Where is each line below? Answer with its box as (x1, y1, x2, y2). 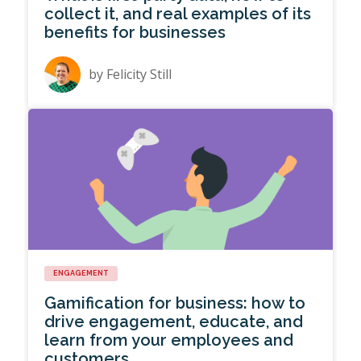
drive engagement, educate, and (44, 312, 304, 332)
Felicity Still (106, 65, 172, 84)
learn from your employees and (44, 330, 294, 351)
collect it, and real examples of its (44, 4, 312, 24)
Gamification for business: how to (44, 293, 306, 313)
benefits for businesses (44, 23, 226, 43)
